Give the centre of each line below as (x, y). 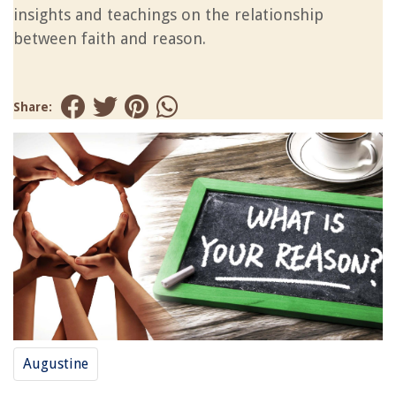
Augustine (56, 364)
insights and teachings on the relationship (168, 15)
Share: (33, 107)
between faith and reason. (110, 38)
